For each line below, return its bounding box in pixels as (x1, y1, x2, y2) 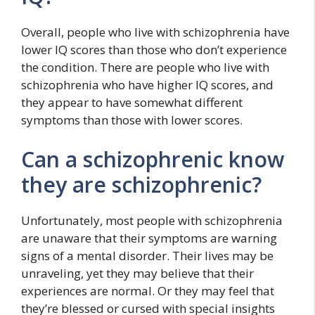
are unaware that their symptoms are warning (21, 229, 277, 246)
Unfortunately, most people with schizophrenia (21, 212, 283, 229)
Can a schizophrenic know (21, 144, 284, 174)
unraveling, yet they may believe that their (21, 264, 254, 281)
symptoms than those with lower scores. (21, 112, 243, 128)
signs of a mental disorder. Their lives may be (21, 247, 274, 264)
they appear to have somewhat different (21, 94, 243, 110)
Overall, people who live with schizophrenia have (21, 24, 290, 40)
